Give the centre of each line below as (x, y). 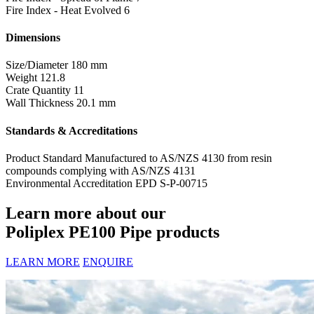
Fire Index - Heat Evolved (63, 10)
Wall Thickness (40, 103)
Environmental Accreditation (69, 183)
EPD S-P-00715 (171, 183)
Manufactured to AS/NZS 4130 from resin (178, 158)
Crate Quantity (38, 90)
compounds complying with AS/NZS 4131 (101, 170)
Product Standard (44, 158)
